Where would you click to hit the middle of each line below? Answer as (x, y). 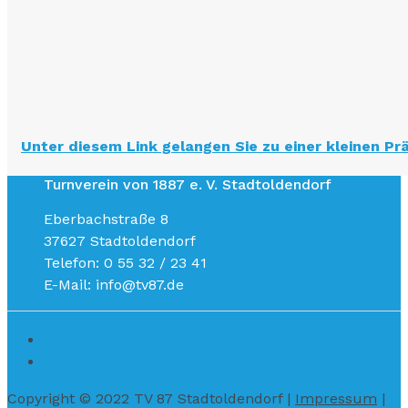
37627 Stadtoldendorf (120, 241)
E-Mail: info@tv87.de (114, 285)
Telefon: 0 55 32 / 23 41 (125, 263)
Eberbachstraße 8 (106, 219)
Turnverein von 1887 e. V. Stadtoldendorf (188, 184)
